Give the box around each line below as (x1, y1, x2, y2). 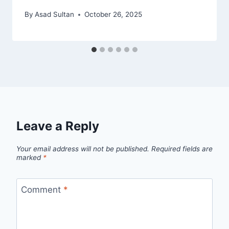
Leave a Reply (16, 119, 99, 134)
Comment (20, 184, 63, 195)
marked (16, 153, 43, 162)
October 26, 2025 (84, 10, 143, 19)
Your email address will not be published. (16, 144, 149, 153)
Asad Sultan (35, 10, 75, 19)
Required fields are (151, 144, 213, 153)
